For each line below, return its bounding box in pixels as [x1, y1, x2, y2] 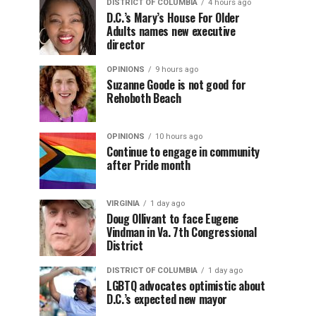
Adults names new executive [107, 23, 236, 39]
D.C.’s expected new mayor [107, 291, 227, 308]
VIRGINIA [107, 199, 140, 208]
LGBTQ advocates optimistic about [107, 277, 265, 294]
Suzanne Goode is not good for [107, 76, 246, 93]
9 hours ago [155, 65, 198, 74]
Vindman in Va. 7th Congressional [107, 224, 257, 241]
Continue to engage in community [107, 143, 260, 160]
